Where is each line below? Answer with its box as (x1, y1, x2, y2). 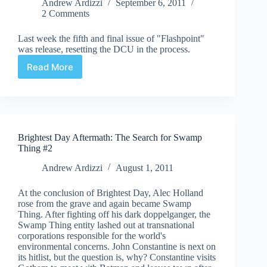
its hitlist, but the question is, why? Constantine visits (18, 252, 216, 263)
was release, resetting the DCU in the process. (18, 44, 190, 55)
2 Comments (42, 8, 89, 19)
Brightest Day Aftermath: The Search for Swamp (18, 132, 202, 143)
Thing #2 (18, 143, 52, 154)
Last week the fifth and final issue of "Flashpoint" (18, 33, 204, 44)
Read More (27, 61, 73, 73)
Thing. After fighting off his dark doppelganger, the (18, 209, 210, 220)
